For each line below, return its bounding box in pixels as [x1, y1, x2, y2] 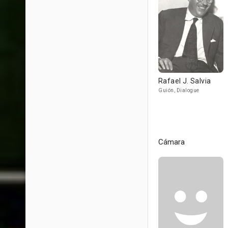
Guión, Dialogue [158, 88, 199, 93]
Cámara [158, 137, 185, 147]
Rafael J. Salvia [158, 77, 211, 85]
